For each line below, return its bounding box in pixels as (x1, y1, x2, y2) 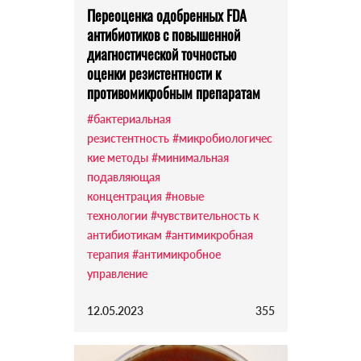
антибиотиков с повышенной (86, 24, 240, 46)
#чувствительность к (150, 209, 259, 223)
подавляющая (86, 170, 160, 185)
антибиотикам (86, 228, 162, 243)
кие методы (86, 151, 148, 165)
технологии (86, 209, 147, 223)
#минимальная (151, 151, 229, 165)
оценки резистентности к (86, 63, 221, 85)
